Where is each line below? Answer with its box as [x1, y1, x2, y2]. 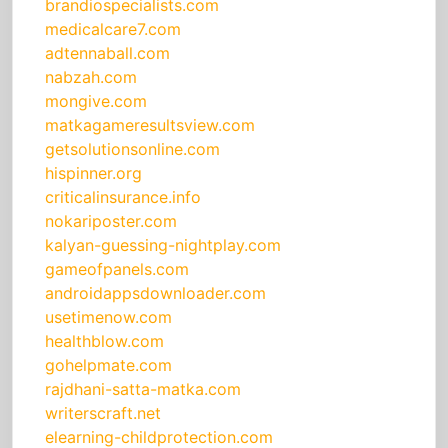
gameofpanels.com [45, 259, 189, 280]
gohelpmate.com [45, 355, 172, 376]
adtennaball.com [45, 43, 170, 64]
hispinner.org [45, 163, 142, 184]
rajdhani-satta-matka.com [45, 379, 241, 400]
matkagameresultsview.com [45, 115, 255, 136]
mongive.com [45, 91, 147, 112]
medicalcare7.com [45, 19, 181, 40]
